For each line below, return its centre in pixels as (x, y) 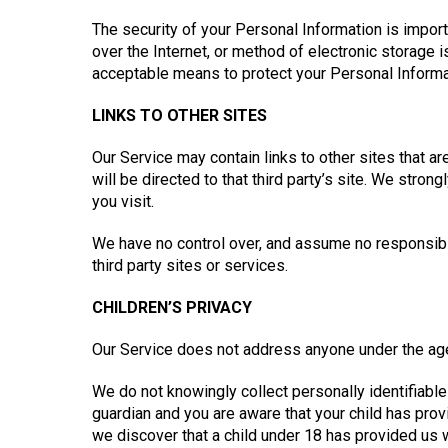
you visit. (123, 201)
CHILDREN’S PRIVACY (172, 307)
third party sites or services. (190, 265)
